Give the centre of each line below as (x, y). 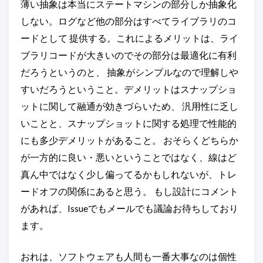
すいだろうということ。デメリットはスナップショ (129, 89)
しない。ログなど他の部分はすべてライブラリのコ (129, 21)
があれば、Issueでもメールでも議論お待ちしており (129, 208)
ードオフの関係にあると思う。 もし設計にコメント (129, 191)
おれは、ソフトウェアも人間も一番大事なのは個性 (129, 256)
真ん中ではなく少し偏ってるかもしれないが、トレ (129, 174)
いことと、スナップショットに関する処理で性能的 (129, 123)
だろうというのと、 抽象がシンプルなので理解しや (129, 72)
